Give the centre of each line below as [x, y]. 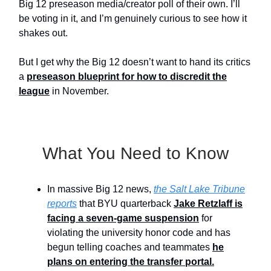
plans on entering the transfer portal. [131, 262]
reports [62, 204]
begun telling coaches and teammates [130, 247]
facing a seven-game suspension [123, 218]
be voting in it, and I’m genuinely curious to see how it [133, 19]
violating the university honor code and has [139, 233]
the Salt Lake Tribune [199, 189]
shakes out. [43, 33]
